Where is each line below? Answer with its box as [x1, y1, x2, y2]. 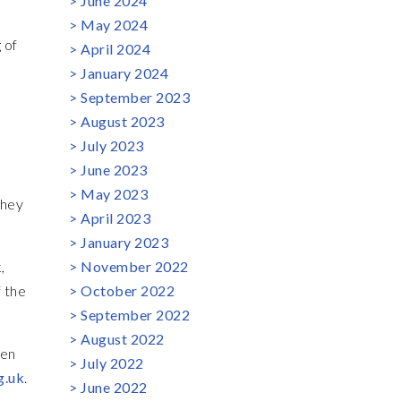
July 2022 [81, 354, 144, 371]
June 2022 [81, 379, 148, 396]
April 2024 [81, 40, 150, 57]
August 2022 [81, 330, 165, 347]
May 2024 [81, 16, 148, 33]
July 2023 [81, 137, 144, 154]
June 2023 [81, 161, 148, 178]
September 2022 [81, 306, 190, 323]
